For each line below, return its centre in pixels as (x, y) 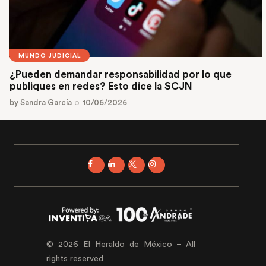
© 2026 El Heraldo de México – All (121, 244)
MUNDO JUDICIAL (50, 56)
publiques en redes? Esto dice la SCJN (101, 86)
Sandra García (46, 103)
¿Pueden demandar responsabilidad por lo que (121, 74)
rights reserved (75, 259)
